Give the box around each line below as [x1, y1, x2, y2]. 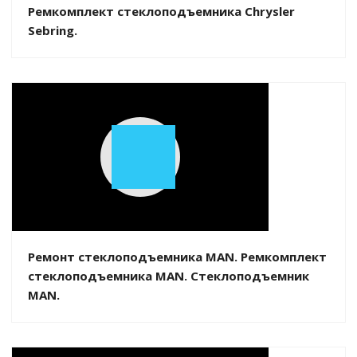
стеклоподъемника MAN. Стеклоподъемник [28, 267, 309, 284]
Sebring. [28, 22, 77, 38]
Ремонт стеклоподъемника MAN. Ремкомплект [28, 248, 327, 265]
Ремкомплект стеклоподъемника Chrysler [28, 2, 295, 19]
